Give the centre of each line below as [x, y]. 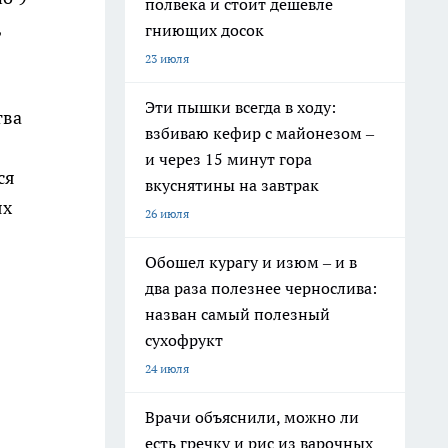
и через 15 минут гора [228, 159]
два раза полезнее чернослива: [261, 288]
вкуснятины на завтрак [232, 185]
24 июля [167, 368]
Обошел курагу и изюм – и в [251, 262]
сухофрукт [184, 340]
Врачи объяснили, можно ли [252, 417]
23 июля [167, 58]
